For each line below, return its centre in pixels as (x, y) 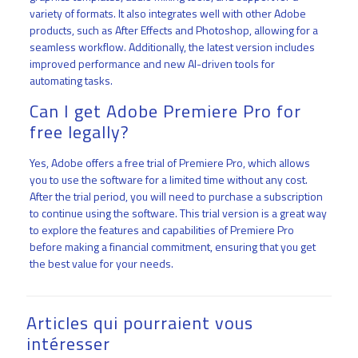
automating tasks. (71, 81)
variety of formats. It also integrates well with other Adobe (167, 14)
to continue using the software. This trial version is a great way (178, 213)
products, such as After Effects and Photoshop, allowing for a (173, 30)
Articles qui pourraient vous (140, 323)
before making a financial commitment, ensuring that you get (172, 247)
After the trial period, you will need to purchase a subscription (176, 197)
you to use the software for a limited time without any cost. (168, 180)
